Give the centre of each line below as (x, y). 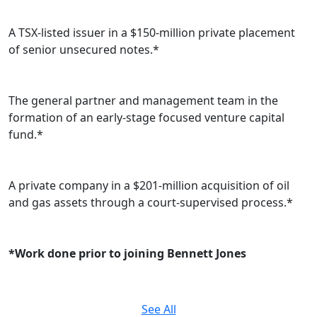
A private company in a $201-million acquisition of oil (149, 186)
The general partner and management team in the (143, 101)
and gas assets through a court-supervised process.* (151, 203)
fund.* (26, 135)
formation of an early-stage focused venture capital (146, 118)
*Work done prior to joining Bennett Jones (127, 254)
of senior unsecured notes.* (84, 50)
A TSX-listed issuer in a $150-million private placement (152, 33)
